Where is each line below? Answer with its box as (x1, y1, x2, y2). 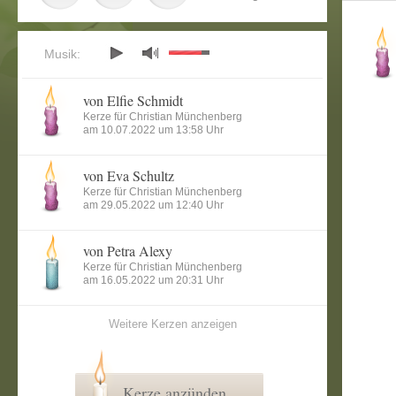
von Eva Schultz (83, 166, 174, 185)
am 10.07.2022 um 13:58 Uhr (83, 124, 224, 136)
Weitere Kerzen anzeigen (108, 317, 237, 331)
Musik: (44, 47, 80, 61)
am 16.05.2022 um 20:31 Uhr (83, 274, 224, 286)
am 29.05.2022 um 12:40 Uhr (83, 199, 224, 211)
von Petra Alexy (83, 241, 172, 260)
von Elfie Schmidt (83, 91, 183, 110)
